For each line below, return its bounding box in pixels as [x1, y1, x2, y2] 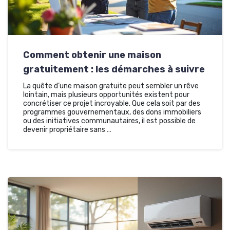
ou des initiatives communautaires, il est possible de [23, 116, 196, 125]
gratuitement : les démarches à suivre [23, 63, 205, 75]
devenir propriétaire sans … [23, 125, 111, 134]
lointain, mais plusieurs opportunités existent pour [23, 90, 189, 99]
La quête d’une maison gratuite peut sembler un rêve [23, 81, 199, 90]
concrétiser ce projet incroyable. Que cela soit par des [23, 99, 200, 108]
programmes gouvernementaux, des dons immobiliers [23, 107, 201, 117]
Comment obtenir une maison [23, 49, 161, 61]
